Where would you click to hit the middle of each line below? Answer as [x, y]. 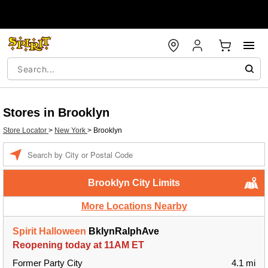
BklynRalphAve [123, 231]
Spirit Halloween [49, 231]
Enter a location [52, 148]
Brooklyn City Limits [134, 183]
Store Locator [26, 130]
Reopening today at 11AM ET [78, 245]
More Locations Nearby [134, 206]
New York [71, 130]
